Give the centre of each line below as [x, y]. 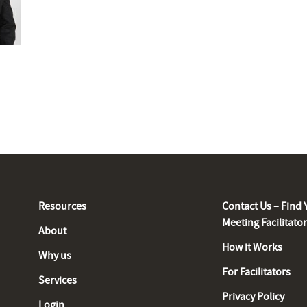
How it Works [252, 247]
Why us [55, 256]
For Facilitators [256, 272]
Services [58, 280]
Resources [62, 206]
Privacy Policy [253, 297]
